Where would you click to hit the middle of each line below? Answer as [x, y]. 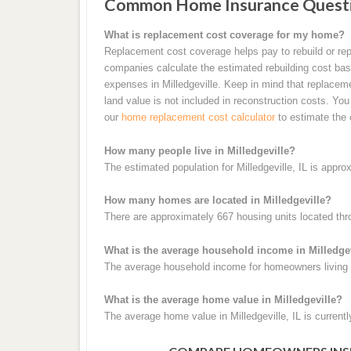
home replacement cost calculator [198, 118]
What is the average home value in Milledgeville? [223, 300]
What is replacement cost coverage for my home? [224, 35]
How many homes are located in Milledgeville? [217, 201]
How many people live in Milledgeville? [199, 150]
